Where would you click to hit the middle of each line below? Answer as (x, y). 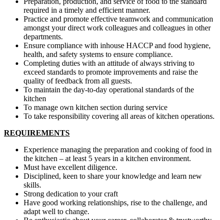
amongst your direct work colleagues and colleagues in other (117, 28)
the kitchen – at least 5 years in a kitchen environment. (107, 159)
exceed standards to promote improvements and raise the (111, 72)
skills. (32, 185)
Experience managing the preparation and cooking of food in (118, 150)
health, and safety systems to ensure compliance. (98, 55)
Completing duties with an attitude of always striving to (109, 63)
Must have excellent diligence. (70, 167)
